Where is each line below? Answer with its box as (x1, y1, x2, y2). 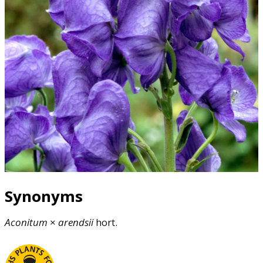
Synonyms (5, 186, 83, 207)
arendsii (58, 215, 93, 230)
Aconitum (5, 215, 48, 230)
